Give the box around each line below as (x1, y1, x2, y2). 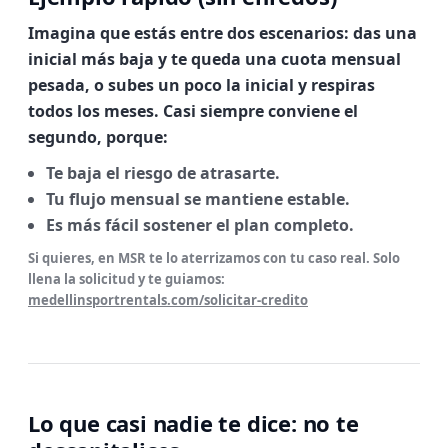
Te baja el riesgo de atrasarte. (46, 162, 280, 184)
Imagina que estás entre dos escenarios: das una (28, 22, 417, 44)
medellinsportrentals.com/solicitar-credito (28, 291, 308, 309)
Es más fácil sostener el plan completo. (46, 214, 354, 236)
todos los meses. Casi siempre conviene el (28, 100, 358, 122)
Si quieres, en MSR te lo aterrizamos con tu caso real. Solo (28, 249, 400, 267)
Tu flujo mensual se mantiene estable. (46, 188, 350, 210)
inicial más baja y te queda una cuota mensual (28, 48, 401, 70)
